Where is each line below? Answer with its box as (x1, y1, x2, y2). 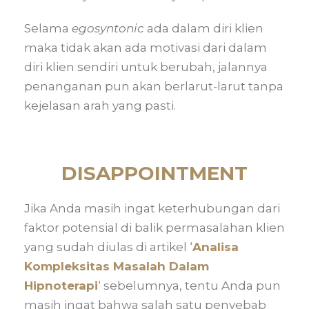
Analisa (192, 240, 239, 254)
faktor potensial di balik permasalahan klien (24, 221, 285, 235)
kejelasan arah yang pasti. (24, 99, 176, 112)
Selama (24, 21, 72, 35)
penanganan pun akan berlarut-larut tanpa (24, 79, 283, 93)
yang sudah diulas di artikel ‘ (24, 240, 192, 254)
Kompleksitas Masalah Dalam (24, 259, 209, 273)
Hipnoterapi (24, 279, 98, 292)
